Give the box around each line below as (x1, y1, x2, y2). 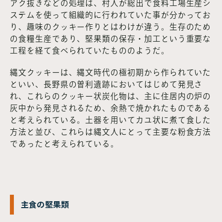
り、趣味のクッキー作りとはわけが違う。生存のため (10, 22, 212, 31)
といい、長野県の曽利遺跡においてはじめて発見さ (10, 80, 203, 89)
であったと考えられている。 (10, 140, 119, 148)
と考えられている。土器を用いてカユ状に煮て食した (10, 116, 212, 124)
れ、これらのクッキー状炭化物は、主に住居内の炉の (10, 92, 212, 101)
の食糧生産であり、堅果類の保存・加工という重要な (10, 34, 212, 43)
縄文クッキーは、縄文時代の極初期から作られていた (10, 68, 212, 77)
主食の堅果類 (21, 198, 69, 211)
